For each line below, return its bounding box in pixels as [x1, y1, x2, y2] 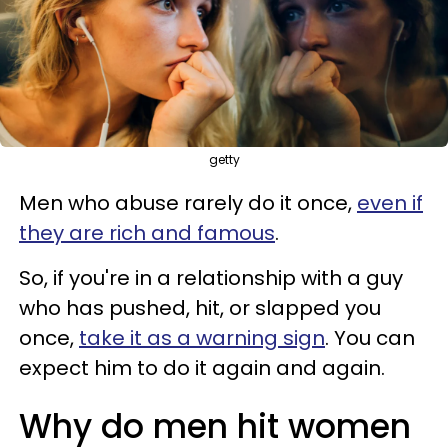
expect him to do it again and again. [19, 353, 385, 382]
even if [357, 188, 423, 217]
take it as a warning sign [79, 323, 325, 352]
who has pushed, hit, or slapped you [19, 293, 381, 322]
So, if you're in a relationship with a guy [19, 263, 403, 292]
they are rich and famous [19, 218, 275, 247]
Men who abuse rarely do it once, [19, 188, 357, 217]
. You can [325, 323, 415, 352]
